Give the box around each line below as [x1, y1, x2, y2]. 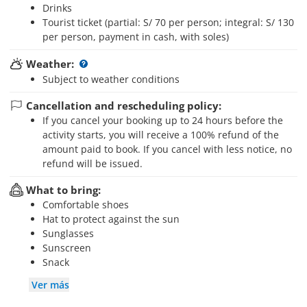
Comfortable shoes [49, 198, 129, 211]
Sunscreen [48, 241, 91, 254]
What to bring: [26, 183, 101, 197]
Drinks [49, 1, 72, 14]
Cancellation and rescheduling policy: [26, 99, 221, 112]
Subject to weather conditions [48, 73, 180, 86]
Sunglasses [48, 227, 94, 240]
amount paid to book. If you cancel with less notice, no [42, 143, 292, 156]
